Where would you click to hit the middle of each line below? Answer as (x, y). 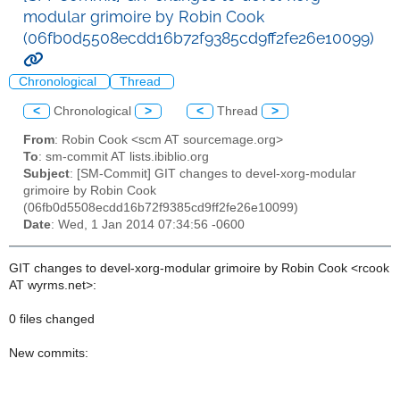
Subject (46, 174)
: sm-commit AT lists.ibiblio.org (124, 157)
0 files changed (52, 319)
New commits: (49, 353)
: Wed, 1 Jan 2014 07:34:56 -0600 (148, 225)
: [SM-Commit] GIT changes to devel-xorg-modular (213, 174)
